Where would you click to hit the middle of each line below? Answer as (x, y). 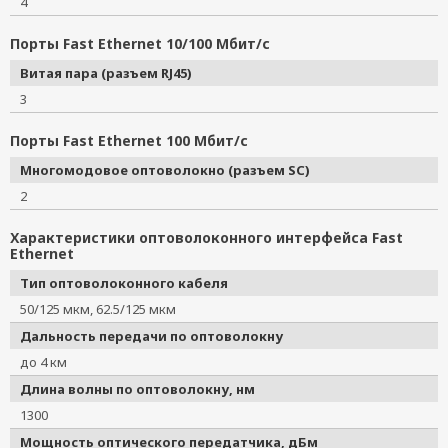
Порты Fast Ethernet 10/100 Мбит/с (140, 43)
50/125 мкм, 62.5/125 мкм (104, 309)
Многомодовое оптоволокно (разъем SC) (165, 170)
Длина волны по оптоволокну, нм (137, 389)
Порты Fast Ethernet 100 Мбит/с (129, 140)
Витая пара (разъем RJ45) (106, 73)
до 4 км (50, 362)
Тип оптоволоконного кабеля (124, 283)
